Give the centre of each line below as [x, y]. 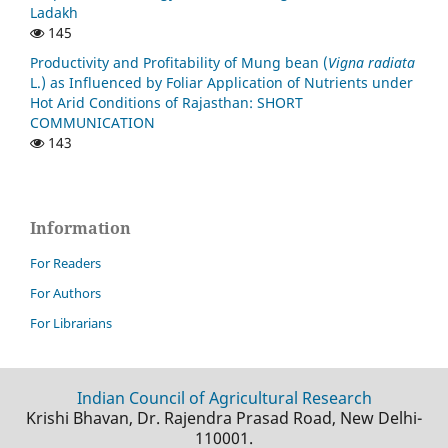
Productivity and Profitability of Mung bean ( [179, 63]
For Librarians [71, 323]
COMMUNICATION [92, 123]
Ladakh [54, 13]
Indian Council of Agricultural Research [224, 398]
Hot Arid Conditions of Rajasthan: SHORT [166, 103]
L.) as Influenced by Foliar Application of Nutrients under [221, 83]
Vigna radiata [371, 63]
